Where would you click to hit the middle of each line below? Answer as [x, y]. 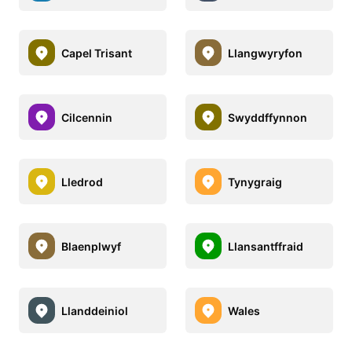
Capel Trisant [97, 53]
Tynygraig [255, 181]
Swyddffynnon [268, 117]
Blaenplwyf [91, 246]
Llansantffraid [266, 246]
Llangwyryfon [265, 53]
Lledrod [82, 181]
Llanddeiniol [95, 310]
